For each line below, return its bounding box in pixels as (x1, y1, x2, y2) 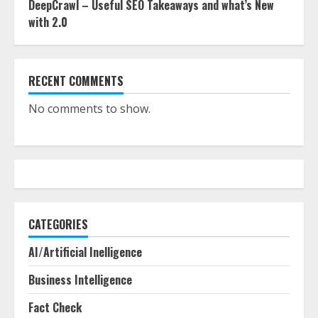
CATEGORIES (28, 216, 88, 233)
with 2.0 (28, 13, 67, 31)
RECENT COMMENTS (28, 72, 124, 89)
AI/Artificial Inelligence (28, 243, 142, 261)
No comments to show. (28, 101, 150, 116)
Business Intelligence (28, 271, 132, 288)
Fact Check (28, 299, 82, 316)
